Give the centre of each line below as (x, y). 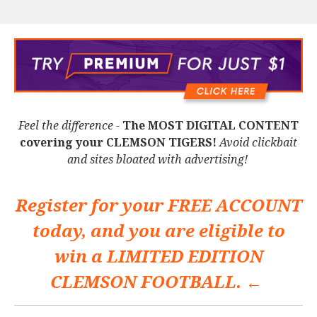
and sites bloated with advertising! (158, 160)
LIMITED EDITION (185, 256)
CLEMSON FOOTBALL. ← (158, 282)
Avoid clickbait (257, 143)
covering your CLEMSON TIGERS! (118, 143)
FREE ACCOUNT (235, 205)
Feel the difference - (70, 126)
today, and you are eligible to (158, 231)
